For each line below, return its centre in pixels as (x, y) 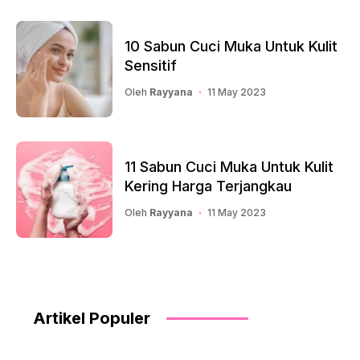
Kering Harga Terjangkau (208, 186)
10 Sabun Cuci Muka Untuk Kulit (231, 47)
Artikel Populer (92, 318)
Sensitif (151, 66)
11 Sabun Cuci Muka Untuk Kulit (229, 167)
